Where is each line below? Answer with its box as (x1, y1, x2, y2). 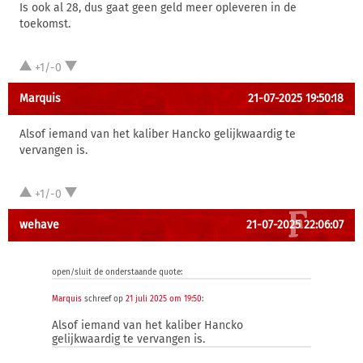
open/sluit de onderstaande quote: (52, 267, 182, 277)
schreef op (82, 294, 126, 304)
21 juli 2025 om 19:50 (126, 294, 202, 304)
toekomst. (19, 17, 70, 31)
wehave (19, 218, 59, 232)
